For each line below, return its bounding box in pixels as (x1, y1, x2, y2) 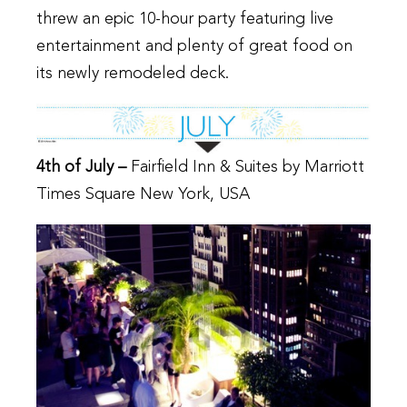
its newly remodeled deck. (36, 65, 229, 82)
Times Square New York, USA (36, 185, 250, 203)
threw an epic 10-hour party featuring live (36, 10, 333, 27)
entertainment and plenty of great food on (36, 37, 352, 55)
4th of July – (36, 158, 131, 175)
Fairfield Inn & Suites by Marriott (131, 158, 364, 175)
